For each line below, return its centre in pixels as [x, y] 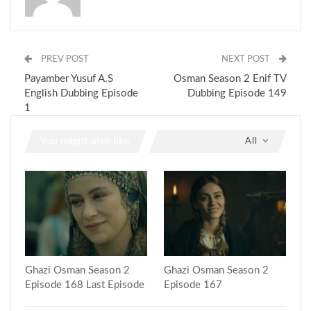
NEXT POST [247, 59]
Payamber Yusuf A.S [69, 78]
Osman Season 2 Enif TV [230, 78]
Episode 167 [193, 285]
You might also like [85, 141]
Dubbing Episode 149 [237, 93]
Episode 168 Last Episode [85, 285]
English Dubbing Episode [81, 93]
